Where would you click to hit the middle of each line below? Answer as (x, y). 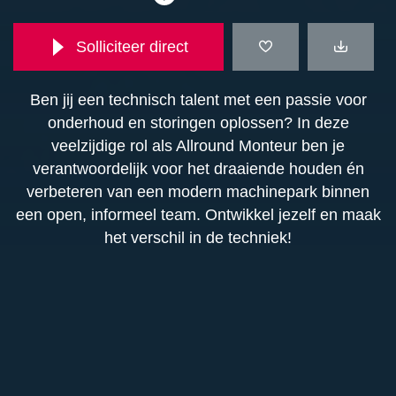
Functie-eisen (88, 382)
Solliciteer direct (132, 46)
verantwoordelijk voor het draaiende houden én (198, 169)
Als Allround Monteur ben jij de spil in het (165, 370)
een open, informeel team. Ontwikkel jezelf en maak (198, 215)
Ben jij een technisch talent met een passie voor (198, 100)
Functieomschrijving (120, 326)
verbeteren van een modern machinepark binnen (198, 192)
